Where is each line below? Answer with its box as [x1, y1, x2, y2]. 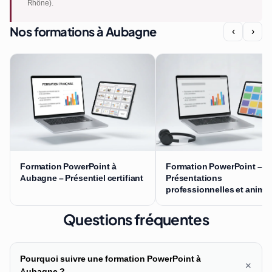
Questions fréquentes [63, 210, 209, 229]
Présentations [166, 172, 222, 184]
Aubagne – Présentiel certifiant [20, 172, 144, 184]
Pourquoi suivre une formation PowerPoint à [20, 253, 201, 265]
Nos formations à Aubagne [10, 24, 157, 39]
